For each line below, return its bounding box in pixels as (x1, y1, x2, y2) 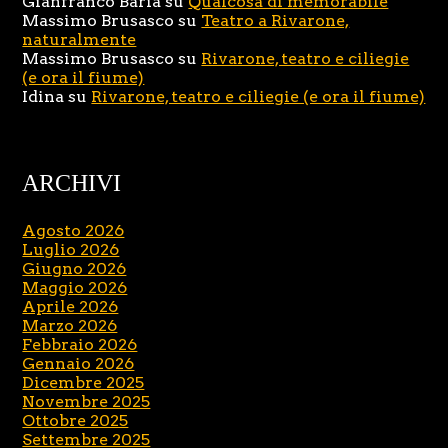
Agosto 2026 (22, 221, 125, 241)
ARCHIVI (22, 170, 122, 197)
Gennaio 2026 (22, 354, 135, 374)
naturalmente (22, 30, 137, 50)
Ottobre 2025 (22, 411, 129, 431)
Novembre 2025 (22, 392, 151, 412)
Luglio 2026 (22, 240, 120, 260)
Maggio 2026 (22, 278, 128, 298)
